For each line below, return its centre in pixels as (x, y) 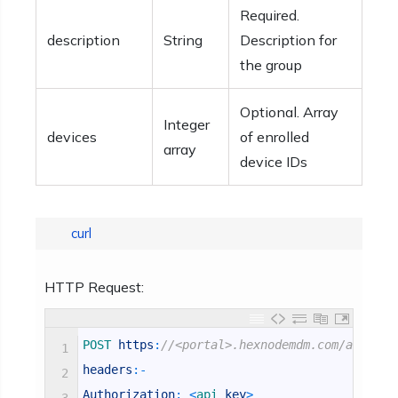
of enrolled (275, 137)
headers (107, 370)
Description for (288, 40)
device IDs (274, 162)
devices (72, 137)
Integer (187, 124)
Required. (270, 15)
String (183, 40)
